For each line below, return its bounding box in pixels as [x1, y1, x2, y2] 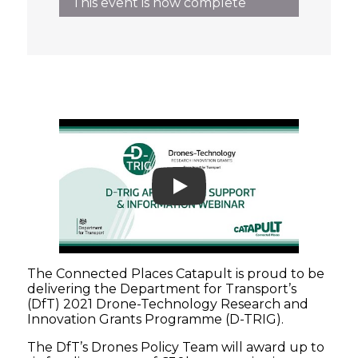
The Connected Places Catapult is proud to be [27, 266, 325, 282]
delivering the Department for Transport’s [27, 281, 297, 297]
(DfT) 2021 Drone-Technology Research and [27, 296, 309, 312]
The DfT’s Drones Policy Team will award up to [27, 340, 325, 356]
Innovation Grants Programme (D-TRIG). [27, 312, 284, 328]
